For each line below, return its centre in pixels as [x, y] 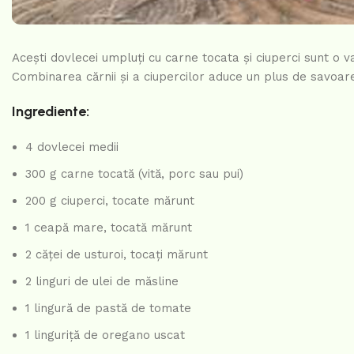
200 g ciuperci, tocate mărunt [110, 200]
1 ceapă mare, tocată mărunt [109, 227]
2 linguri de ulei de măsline [102, 281]
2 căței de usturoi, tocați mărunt [117, 254]
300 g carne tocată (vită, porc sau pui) [134, 173]
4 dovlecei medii [72, 147]
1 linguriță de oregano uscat [105, 335]
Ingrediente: [51, 111]
